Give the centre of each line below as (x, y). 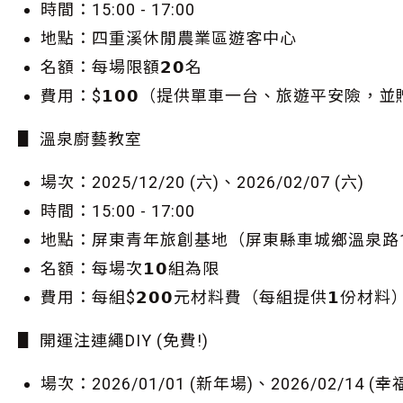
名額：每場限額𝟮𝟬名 (121, 67)
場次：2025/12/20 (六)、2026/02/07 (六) (202, 182)
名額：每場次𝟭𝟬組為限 (130, 269)
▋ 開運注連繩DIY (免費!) (113, 340)
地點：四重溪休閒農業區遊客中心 (169, 38)
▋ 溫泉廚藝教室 (80, 139)
